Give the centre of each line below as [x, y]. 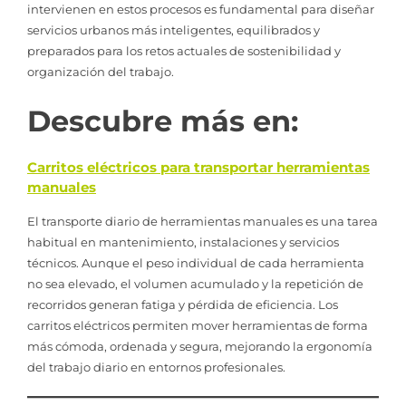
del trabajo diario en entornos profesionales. [156, 367]
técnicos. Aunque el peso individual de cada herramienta [196, 263]
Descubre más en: [163, 121]
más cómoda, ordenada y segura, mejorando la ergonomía [200, 347]
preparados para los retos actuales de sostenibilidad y [184, 50]
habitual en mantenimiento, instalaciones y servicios [183, 242]
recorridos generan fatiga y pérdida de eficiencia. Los [183, 305]
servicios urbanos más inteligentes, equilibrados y [174, 29]
